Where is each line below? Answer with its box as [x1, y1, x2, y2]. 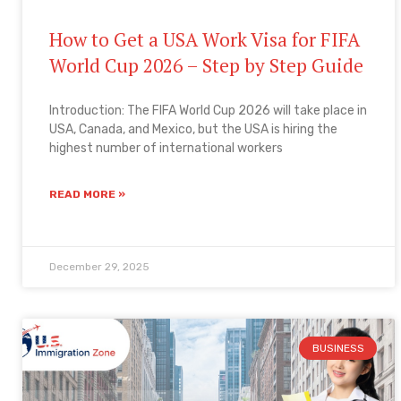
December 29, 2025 [48, 260, 149, 273]
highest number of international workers [48, 140, 283, 156]
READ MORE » [48, 187, 125, 200]
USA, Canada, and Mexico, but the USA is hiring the [48, 121, 337, 137]
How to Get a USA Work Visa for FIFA [48, 26, 360, 52]
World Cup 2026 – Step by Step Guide [48, 52, 363, 78]
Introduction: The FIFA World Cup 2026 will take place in [48, 102, 367, 118]
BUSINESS [311, 342, 364, 355]
